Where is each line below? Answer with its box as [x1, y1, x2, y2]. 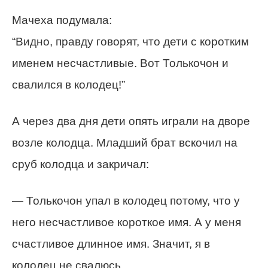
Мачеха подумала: [12, 14, 112, 26]
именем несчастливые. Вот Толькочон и [12, 57, 229, 69]
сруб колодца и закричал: [12, 158, 149, 170]
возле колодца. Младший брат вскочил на [12, 136, 237, 149]
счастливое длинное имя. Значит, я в [12, 237, 210, 250]
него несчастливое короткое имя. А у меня [12, 216, 241, 229]
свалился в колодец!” [12, 78, 125, 91]
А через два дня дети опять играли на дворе [12, 115, 250, 127]
